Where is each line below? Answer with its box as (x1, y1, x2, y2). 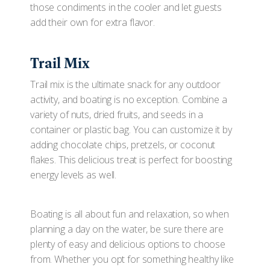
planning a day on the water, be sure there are (30, 222, 224, 236)
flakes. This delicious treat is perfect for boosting (30, 153, 233, 166)
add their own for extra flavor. (30, 16, 155, 29)
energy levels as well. (30, 168, 126, 181)
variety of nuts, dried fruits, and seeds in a (30, 108, 204, 121)
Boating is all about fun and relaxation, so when (30, 207, 229, 221)
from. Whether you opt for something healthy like (30, 253, 234, 266)
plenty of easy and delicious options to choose (30, 237, 226, 251)
